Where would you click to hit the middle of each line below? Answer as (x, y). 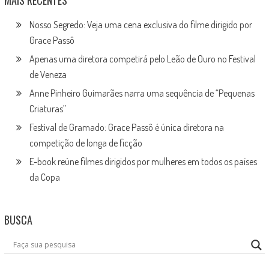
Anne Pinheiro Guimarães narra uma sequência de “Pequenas (142, 93)
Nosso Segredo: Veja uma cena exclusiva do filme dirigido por (141, 24)
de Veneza (48, 74)
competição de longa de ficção (86, 143)
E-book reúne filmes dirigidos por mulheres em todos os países (143, 161)
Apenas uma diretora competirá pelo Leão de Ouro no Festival (142, 59)
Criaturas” (47, 108)
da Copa (44, 177)
